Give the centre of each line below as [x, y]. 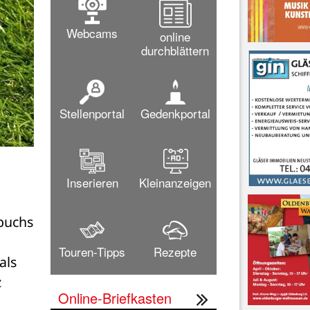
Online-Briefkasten [115, 298]
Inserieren [92, 182]
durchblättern [175, 50]
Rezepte [175, 251]
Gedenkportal [175, 113]
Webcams [92, 33]
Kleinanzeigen [175, 182]
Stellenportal [92, 113]
